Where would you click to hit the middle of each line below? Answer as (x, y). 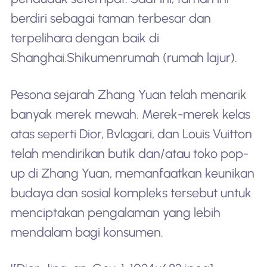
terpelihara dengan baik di (85, 38)
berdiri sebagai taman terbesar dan (111, 18)
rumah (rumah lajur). (180, 58)
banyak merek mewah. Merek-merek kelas (130, 114)
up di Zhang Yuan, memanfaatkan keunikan (132, 173)
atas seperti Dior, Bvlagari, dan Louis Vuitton (131, 133)
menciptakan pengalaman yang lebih (115, 212)
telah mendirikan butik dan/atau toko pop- (129, 153)
